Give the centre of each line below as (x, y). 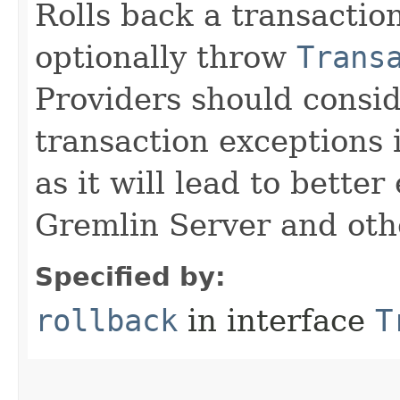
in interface (276, 320)
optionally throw (166, 57)
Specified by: (130, 276)
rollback (106, 320)
